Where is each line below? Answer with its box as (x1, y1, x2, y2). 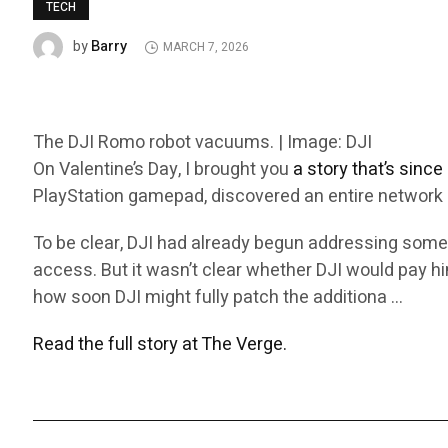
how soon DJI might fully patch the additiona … (33, 284, 404, 312)
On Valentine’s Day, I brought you (33, 156, 294, 184)
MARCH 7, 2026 (163, 38, 250, 57)
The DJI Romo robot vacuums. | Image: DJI (33, 129, 373, 157)
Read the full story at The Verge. (33, 331, 288, 359)
